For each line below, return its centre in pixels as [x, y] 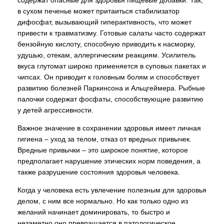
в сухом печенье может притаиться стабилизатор [98, 11]
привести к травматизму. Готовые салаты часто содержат [111, 33]
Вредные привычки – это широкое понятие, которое [103, 150]
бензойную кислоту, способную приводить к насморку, [106, 44]
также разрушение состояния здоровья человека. [99, 172]
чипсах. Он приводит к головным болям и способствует [108, 77]
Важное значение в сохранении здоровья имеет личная [109, 128]
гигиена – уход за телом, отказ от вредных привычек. [104, 139]
